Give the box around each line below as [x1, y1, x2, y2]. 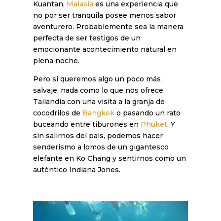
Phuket [141, 120, 168, 129]
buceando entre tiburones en [33, 120, 141, 129]
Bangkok [82, 109, 117, 118]
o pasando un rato [116, 109, 181, 118]
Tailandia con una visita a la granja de [33, 97, 165, 107]
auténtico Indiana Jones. [33, 165, 121, 175]
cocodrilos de [33, 109, 83, 118]
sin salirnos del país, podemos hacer [33, 131, 163, 141]
